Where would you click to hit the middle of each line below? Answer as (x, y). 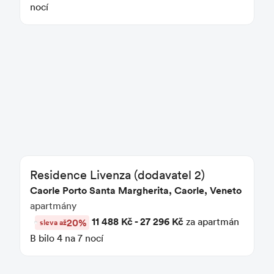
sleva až (54, 222)
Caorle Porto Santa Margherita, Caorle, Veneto (136, 190)
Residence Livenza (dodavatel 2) (118, 174)
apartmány (54, 205)
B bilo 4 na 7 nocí (67, 238)
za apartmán (212, 221)
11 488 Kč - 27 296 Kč (138, 221)
